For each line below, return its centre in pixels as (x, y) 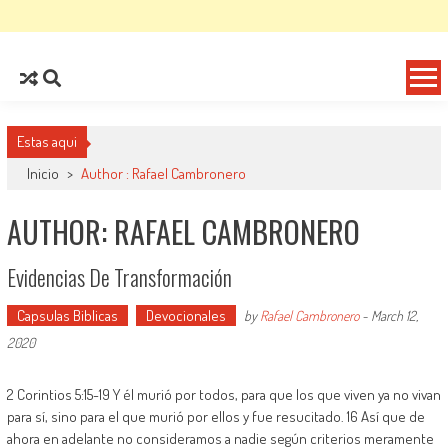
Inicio (44, 173)
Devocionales (185, 315)
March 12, (394, 315)
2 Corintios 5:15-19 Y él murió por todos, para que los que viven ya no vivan (223, 394)
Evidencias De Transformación (119, 277)
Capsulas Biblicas (67, 315)
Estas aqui (46, 141)
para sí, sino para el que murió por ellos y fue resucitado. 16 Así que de (215, 416)
